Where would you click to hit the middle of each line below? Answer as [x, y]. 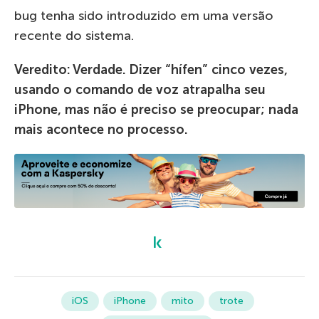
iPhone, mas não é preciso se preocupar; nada [156, 109]
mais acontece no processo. [101, 129]
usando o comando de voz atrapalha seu [140, 89]
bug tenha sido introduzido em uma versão [144, 15]
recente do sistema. [74, 35]
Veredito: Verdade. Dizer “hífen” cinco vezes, [151, 69]
